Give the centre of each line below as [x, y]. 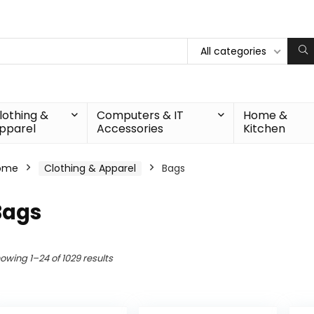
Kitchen [264, 129]
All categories [233, 51]
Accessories [130, 129]
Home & [265, 115]
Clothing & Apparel [90, 168]
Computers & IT [141, 115]
